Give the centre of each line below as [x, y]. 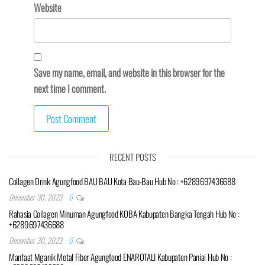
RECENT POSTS [132, 156]
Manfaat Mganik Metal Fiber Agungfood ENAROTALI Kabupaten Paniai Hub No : [120, 256]
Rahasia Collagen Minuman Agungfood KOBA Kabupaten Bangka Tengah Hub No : [124, 213]
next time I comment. [70, 88]
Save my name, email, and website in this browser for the [129, 72]
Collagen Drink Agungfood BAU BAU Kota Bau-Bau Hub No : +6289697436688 [122, 181]
